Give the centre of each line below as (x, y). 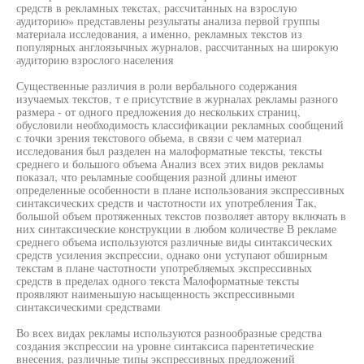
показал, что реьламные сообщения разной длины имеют (156, 177)
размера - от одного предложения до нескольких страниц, (158, 112)
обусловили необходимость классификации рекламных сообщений (180, 125)
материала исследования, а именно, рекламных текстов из (159, 34)
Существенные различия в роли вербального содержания (156, 86)
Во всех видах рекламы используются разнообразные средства (169, 333)
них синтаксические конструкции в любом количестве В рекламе (176, 229)
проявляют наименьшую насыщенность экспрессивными (156, 294)
